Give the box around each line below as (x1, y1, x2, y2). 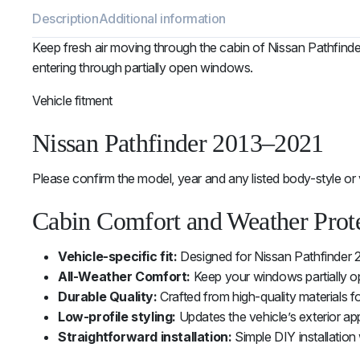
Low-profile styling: (58, 309, 176, 325)
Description (32, 10, 99, 27)
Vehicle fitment (32, 92, 112, 109)
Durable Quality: (58, 288, 157, 305)
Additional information (98, 10, 226, 27)
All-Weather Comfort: (58, 268, 190, 285)
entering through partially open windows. (32, 59, 254, 76)
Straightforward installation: (58, 329, 232, 346)
